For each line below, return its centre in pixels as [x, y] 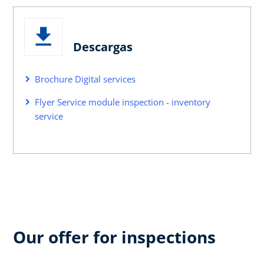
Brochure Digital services [85, 79]
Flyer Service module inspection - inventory [123, 102]
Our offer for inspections [114, 237]
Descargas [103, 47]
